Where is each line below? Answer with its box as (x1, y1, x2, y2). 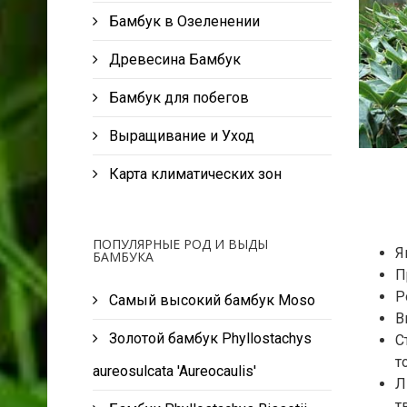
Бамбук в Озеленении (105, 12, 260, 30)
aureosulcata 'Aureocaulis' (93, 362, 256, 380)
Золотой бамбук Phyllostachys (109, 329, 312, 347)
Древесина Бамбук (105, 50, 241, 68)
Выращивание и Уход (105, 126, 254, 144)
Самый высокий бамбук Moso (109, 291, 315, 309)
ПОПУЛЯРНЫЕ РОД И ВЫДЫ (93, 234, 268, 253)
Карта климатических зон (105, 164, 282, 183)
